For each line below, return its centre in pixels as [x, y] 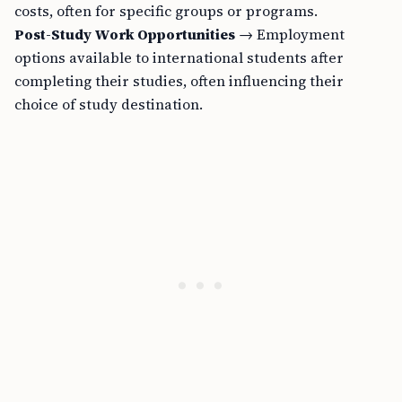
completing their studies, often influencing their [179, 81]
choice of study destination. [109, 104]
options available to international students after [179, 57]
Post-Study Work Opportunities [125, 34]
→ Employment [290, 34]
